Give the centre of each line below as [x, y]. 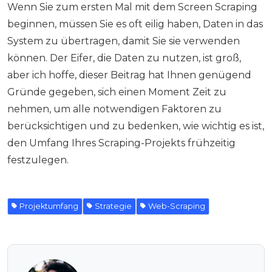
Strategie [113, 206]
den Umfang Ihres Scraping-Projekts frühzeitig [121, 143]
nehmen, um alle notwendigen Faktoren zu [114, 109]
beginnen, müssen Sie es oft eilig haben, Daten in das [135, 24]
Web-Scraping [177, 206]
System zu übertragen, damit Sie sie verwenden [124, 41]
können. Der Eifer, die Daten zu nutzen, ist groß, [124, 58]
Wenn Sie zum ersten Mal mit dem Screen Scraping [132, 7]
